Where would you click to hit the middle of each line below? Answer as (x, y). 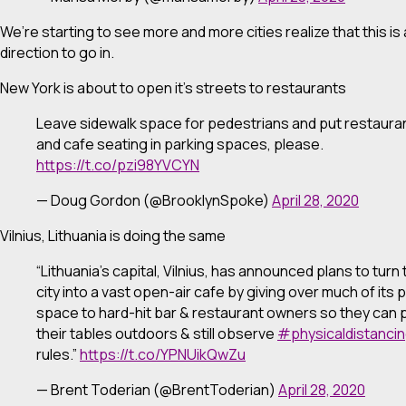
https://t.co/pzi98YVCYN (118, 164)
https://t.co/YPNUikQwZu (163, 354)
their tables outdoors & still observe (157, 333)
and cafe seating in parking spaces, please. (180, 144)
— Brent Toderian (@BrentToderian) (157, 389)
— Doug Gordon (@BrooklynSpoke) (154, 200)
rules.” (58, 354)
